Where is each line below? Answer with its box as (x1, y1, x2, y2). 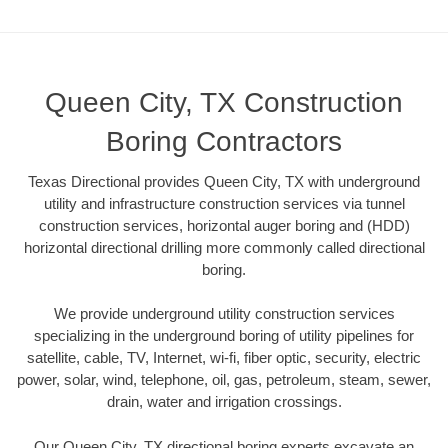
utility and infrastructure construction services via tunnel (43, 194, 405, 212)
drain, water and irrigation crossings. (106, 393, 342, 411)
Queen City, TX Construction (45, 86, 403, 118)
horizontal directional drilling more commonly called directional (23, 238, 425, 256)
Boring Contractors (106, 125, 342, 157)
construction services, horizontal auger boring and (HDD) (38, 216, 410, 234)
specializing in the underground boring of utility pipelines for (34, 327, 414, 345)
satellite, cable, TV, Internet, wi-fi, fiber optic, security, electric (27, 349, 421, 367)
